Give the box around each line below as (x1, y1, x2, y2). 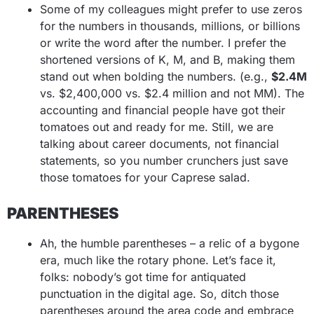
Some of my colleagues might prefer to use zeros (40, 2, 302, 16)
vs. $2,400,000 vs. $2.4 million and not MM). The (40, 86, 304, 100)
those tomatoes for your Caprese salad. (40, 170, 250, 184)
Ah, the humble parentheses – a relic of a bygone (40, 236, 299, 250)
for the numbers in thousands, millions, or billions (40, 19, 300, 33)
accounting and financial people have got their (40, 103, 285, 117)
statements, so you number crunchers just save (40, 153, 288, 168)
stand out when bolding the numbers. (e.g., (40, 69, 271, 83)
